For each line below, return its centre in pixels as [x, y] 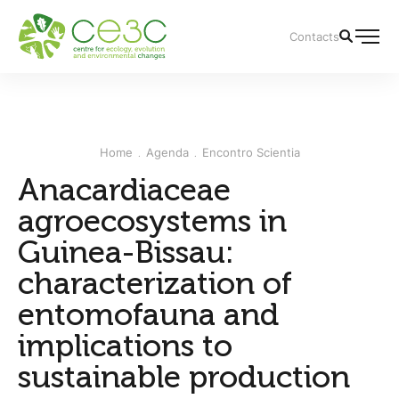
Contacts [314, 37]
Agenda [167, 152]
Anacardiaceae [124, 190]
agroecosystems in [152, 221]
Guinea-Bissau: [126, 252]
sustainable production [184, 377]
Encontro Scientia [251, 152]
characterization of [155, 283]
